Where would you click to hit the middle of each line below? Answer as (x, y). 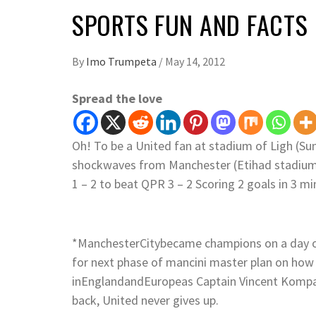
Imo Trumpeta (122, 61)
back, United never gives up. (145, 300)
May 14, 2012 (195, 61)
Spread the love (117, 98)
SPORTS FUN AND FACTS (190, 24)
